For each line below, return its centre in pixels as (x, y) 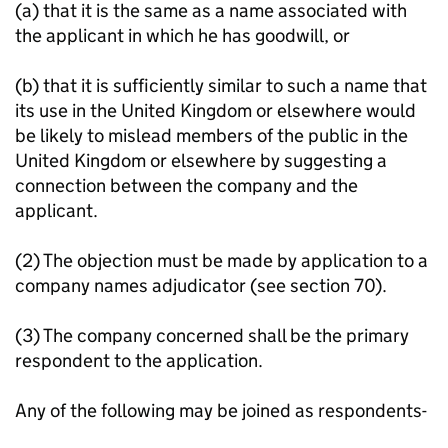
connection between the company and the (186, 185)
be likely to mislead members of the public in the (211, 135)
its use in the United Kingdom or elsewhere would (215, 110)
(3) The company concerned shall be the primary (212, 335)
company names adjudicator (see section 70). (201, 285)
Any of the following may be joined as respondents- (221, 410)
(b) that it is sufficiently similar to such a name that (221, 85)
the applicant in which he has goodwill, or (182, 35)
